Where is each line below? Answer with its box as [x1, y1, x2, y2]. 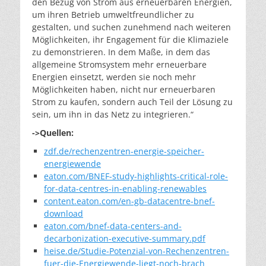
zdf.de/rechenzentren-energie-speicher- [44, 145, 204, 157]
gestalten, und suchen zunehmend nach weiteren [32, 21, 231, 33]
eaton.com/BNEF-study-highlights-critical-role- [44, 170, 228, 182]
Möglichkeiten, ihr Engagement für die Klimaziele [32, 33, 229, 45]
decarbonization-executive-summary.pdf [44, 232, 205, 244]
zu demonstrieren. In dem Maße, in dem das [32, 46, 210, 58]
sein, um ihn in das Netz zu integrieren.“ [32, 108, 194, 120]
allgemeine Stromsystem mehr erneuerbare [32, 58, 207, 70]
